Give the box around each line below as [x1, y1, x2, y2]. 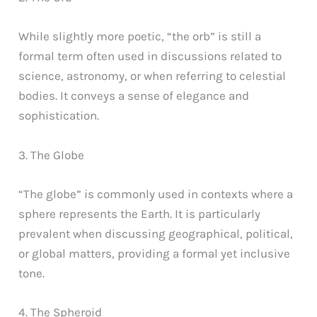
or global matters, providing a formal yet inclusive [18, 246, 291, 260]
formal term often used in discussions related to [18, 49, 282, 64]
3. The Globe [18, 147, 85, 162]
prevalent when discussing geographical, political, [18, 226, 294, 241]
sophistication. [18, 108, 100, 123]
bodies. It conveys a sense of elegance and [18, 88, 250, 103]
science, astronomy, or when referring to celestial [18, 69, 287, 83]
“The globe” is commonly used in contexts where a [18, 186, 294, 201]
